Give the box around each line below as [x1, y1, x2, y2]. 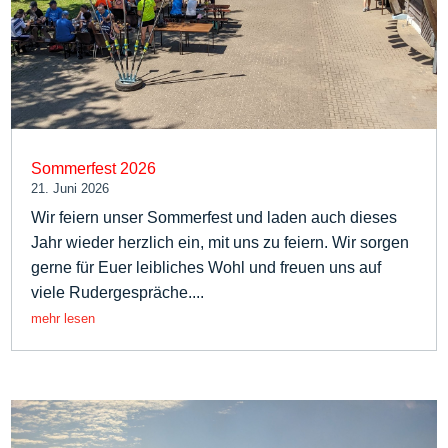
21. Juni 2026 [31, 181, 110, 197]
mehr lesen [31, 311, 96, 327]
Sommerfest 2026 [31, 160, 157, 178]
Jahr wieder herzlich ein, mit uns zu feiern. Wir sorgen [31, 234, 410, 252]
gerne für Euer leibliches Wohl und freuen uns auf [31, 259, 382, 277]
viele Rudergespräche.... [31, 284, 205, 302]
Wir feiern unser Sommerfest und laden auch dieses [31, 209, 398, 227]
